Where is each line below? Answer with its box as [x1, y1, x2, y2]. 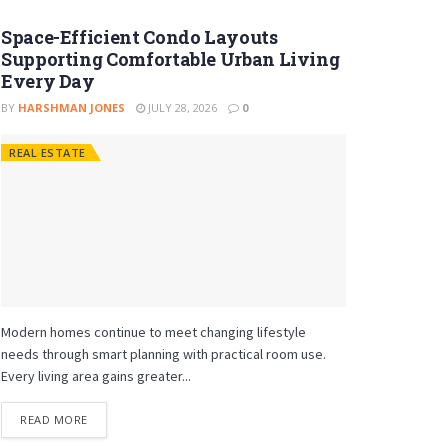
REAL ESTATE [9, 145, 86, 160]
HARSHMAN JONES [18, 100, 125, 115]
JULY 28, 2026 [145, 100, 217, 115]
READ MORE [20, 411, 88, 427]
